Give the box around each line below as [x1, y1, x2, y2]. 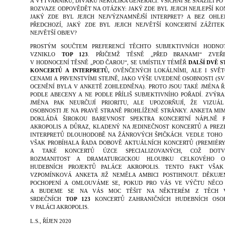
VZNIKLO [30, 52, 62, 58]
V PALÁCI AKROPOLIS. [30, 204, 90, 210]
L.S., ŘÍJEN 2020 [30, 218, 71, 224]
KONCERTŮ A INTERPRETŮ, [30, 68, 110, 74]
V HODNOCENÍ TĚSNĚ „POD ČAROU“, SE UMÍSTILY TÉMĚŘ [30, 60, 188, 66]
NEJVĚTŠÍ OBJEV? [30, 30, 77, 36]
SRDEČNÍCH [30, 196, 66, 202]
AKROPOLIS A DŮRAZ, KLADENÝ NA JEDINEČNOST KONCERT [30, 124, 198, 130]
